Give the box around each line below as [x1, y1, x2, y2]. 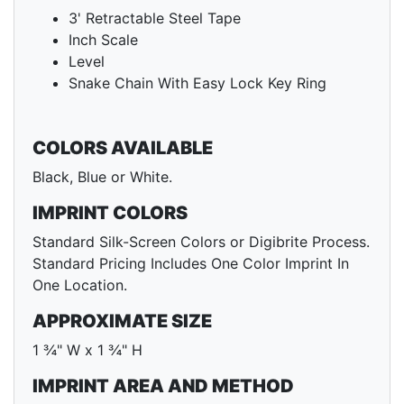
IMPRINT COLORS [32, 202, 188, 225]
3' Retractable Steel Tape [69, 9, 241, 28]
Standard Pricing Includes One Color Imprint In [32, 254, 349, 273]
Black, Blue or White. [32, 168, 172, 187]
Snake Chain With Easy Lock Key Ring [69, 74, 326, 93]
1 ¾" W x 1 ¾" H [32, 341, 142, 360]
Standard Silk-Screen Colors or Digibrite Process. [32, 233, 370, 252]
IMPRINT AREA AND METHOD [32, 375, 294, 398]
